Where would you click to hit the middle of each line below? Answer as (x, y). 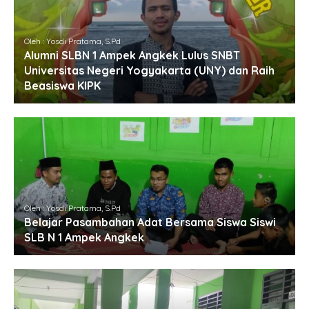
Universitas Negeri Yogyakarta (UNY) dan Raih (149, 71)
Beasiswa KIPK (62, 86)
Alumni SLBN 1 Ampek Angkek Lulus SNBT (132, 56)
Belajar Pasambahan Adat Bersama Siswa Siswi (150, 222)
